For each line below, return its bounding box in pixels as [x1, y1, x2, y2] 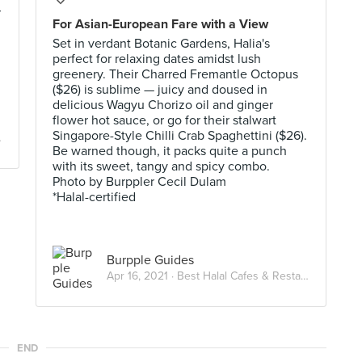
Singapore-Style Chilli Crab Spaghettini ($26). [53, 128, 307, 144]
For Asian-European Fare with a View [53, 16, 268, 32]
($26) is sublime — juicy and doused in [53, 82, 267, 98]
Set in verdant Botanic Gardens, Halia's [53, 36, 270, 52]
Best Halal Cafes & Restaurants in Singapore [177, 268, 301, 283]
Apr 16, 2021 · [107, 268, 177, 283]
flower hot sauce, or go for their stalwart [53, 112, 276, 128]
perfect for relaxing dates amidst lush [53, 51, 261, 67]
